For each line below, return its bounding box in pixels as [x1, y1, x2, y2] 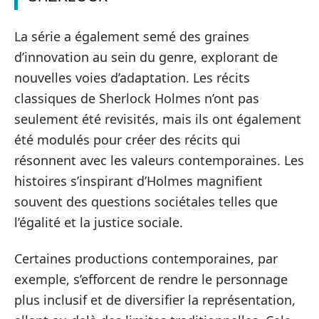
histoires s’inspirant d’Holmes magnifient [14, 172, 263, 189]
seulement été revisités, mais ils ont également [14, 110, 301, 127]
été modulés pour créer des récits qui [14, 130, 241, 148]
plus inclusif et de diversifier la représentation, [14, 291, 296, 308]
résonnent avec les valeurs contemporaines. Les [14, 151, 304, 169]
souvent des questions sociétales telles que [14, 192, 278, 210]
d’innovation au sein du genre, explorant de [14, 48, 278, 66]
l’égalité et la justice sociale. [14, 213, 183, 231]
